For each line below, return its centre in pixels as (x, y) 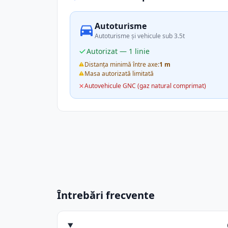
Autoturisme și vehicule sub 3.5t (140, 36)
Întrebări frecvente (106, 195)
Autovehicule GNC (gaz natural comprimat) (145, 86)
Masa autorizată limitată (119, 74)
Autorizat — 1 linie (118, 51)
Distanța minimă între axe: (122, 64)
